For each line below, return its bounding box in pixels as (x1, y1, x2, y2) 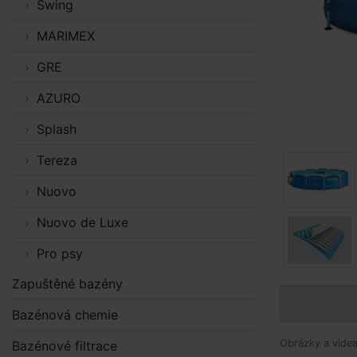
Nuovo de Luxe (36, 214, 128, 230)
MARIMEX (36, 28, 95, 44)
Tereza (36, 152, 77, 168)
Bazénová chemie (12, 307, 118, 323)
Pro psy (36, 245, 83, 261)
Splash (36, 121, 76, 137)
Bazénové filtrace (12, 338, 117, 354)
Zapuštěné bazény (12, 276, 123, 292)
